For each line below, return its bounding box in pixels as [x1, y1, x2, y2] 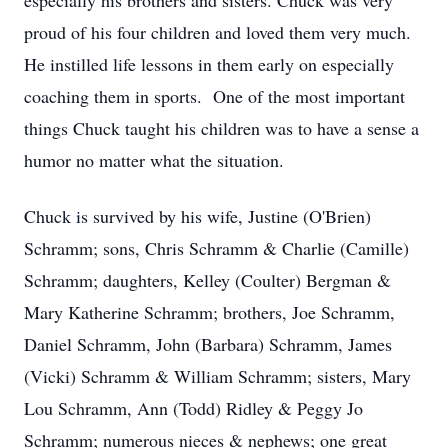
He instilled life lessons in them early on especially [24, 52, 394, 76]
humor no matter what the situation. [24, 148, 290, 172]
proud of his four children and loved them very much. [24, 20, 411, 44]
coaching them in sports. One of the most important [24, 84, 405, 108]
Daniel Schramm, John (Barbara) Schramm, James [24, 332, 392, 356]
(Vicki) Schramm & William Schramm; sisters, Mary [24, 364, 411, 388]
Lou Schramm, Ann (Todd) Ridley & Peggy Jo [24, 396, 363, 420]
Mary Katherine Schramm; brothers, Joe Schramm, [24, 300, 395, 324]
